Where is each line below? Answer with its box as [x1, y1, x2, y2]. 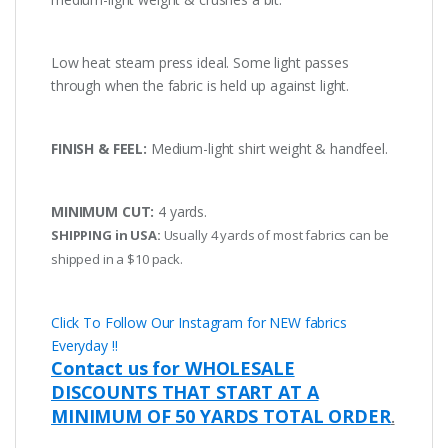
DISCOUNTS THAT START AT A [51, 380, 319, 405]
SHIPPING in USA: [51, 226, 164, 245]
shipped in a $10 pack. [51, 250, 183, 269]
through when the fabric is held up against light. [51, 76, 350, 96]
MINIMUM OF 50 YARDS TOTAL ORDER [51, 404, 391, 429]
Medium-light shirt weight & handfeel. [147, 139, 388, 159]
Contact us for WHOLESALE [51, 356, 295, 381]
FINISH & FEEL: [51, 139, 148, 159]
